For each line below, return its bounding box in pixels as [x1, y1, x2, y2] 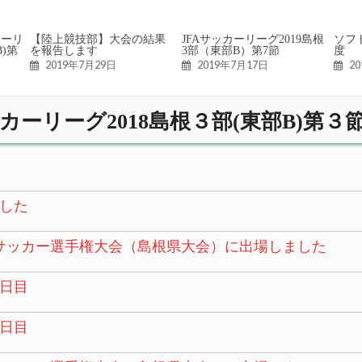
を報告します [29, 44, 98, 57]
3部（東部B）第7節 [182, 44, 280, 57]
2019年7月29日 [44, 59, 116, 71]
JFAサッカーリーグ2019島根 [182, 32, 325, 45]
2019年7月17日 [197, 59, 269, 71]
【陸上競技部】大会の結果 [29, 32, 166, 45]
